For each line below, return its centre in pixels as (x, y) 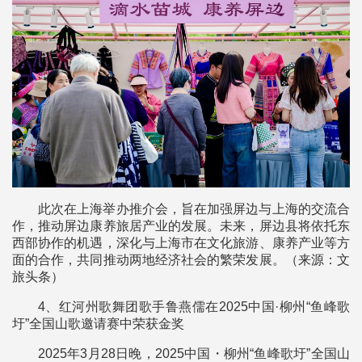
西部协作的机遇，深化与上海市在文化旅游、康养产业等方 (181, 242)
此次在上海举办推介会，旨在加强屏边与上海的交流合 (194, 208)
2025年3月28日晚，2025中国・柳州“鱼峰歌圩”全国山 (194, 353)
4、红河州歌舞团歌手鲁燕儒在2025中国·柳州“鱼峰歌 (194, 306)
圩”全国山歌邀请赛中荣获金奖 (98, 323)
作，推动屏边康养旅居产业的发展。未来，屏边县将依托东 (181, 225)
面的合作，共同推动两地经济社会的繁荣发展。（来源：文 (181, 259)
